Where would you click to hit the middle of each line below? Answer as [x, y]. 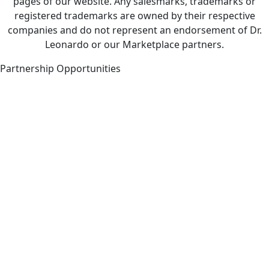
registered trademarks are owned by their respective [134, 16]
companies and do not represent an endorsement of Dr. [134, 30]
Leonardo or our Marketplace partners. [134, 44]
